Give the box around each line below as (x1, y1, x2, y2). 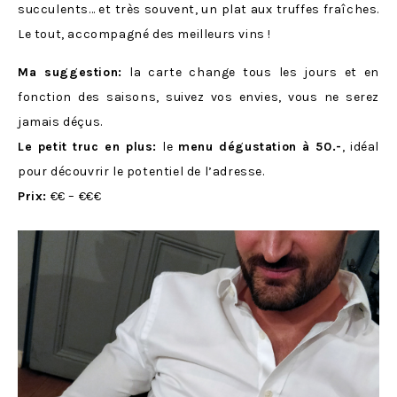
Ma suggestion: (18, 65, 122, 81)
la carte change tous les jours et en (121, 65, 379, 81)
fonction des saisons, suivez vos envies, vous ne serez (18, 90, 379, 105)
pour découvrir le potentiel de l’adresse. (18, 164, 265, 180)
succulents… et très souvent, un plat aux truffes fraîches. (18, 2, 379, 18)
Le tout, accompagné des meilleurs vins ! (18, 27, 272, 43)
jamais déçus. (18, 114, 103, 130)
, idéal (341, 139, 379, 155)
